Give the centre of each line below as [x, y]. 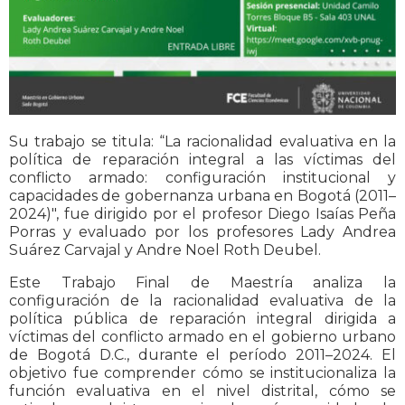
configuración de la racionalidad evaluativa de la [202, 301]
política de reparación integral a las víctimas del [202, 160]
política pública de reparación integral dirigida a [202, 319]
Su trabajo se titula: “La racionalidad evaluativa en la [202, 142]
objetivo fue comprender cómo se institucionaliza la [202, 373]
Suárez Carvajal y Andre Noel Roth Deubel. [165, 250]
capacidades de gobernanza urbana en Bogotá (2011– [202, 196]
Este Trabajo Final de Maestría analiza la [202, 283]
